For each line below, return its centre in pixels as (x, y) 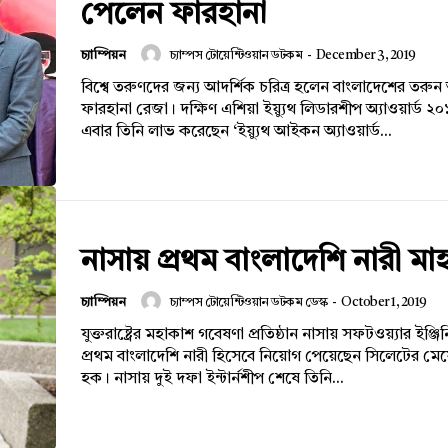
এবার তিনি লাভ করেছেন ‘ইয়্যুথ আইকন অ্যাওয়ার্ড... (236, 131)
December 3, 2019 (365, 55)
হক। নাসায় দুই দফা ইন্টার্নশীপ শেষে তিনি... (212, 379)
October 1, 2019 (384, 303)
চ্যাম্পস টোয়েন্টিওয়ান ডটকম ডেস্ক (248, 303)
